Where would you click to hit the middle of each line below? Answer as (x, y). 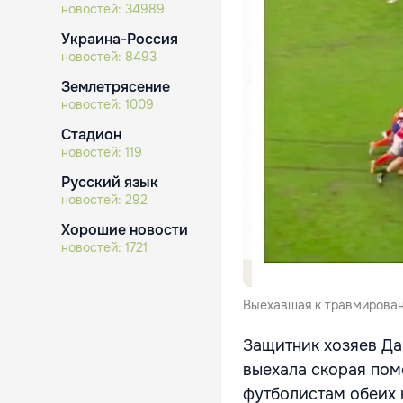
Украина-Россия (120, 39)
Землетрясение (116, 87)
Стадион (91, 134)
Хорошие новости (125, 230)
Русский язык (110, 182)
